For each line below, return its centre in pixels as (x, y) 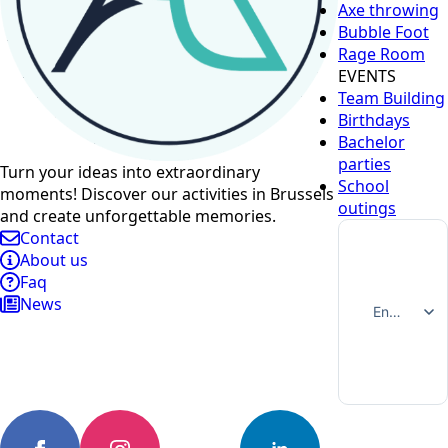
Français (400, 410)
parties (364, 163)
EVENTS (367, 75)
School (363, 185)
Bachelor (371, 141)
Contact (49, 237)
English (395, 311)
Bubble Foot (383, 31)
